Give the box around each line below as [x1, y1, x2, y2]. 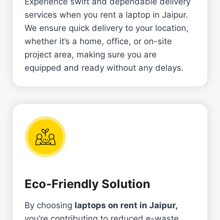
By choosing [25, 200, 75, 210]
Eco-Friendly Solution [25, 176, 150, 191]
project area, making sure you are [25, 49, 157, 59]
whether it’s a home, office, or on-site [25, 36, 172, 46]
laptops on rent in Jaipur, [75, 200, 178, 210]
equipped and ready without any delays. [25, 62, 184, 73]
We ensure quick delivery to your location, [25, 23, 189, 33]
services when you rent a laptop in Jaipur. [25, 9, 188, 20]
